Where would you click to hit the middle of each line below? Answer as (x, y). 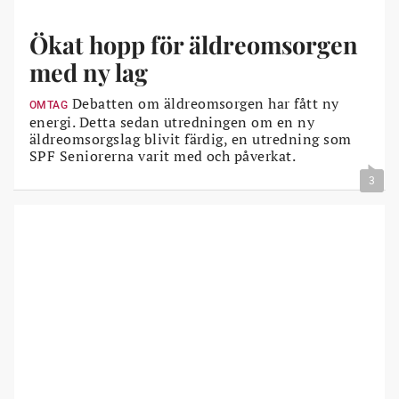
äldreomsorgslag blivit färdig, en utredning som (191, 138)
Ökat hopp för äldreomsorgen (194, 44)
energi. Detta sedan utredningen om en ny (172, 122)
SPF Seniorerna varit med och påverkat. (163, 155)
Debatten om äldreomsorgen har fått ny (204, 103)
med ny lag (89, 72)
